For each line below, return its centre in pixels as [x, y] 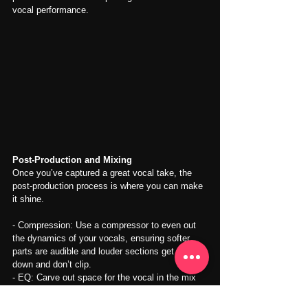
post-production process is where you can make [109, 186]
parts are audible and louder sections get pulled [108, 251]
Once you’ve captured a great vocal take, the [103, 173]
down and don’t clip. [52, 264]
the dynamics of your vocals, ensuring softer [102, 238]
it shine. [28, 199]
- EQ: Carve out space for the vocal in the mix [106, 277]
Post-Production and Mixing [72, 159]
